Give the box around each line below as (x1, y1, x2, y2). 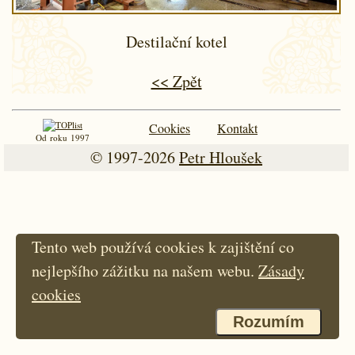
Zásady (258, 260, 304, 281)
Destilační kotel (125, 30, 227, 52)
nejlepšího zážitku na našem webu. (32, 260, 258, 281)
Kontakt (217, 119, 258, 136)
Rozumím (233, 313, 304, 330)
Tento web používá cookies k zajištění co (32, 236, 294, 258)
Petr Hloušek (179, 146, 262, 168)
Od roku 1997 (36, 131, 90, 143)
